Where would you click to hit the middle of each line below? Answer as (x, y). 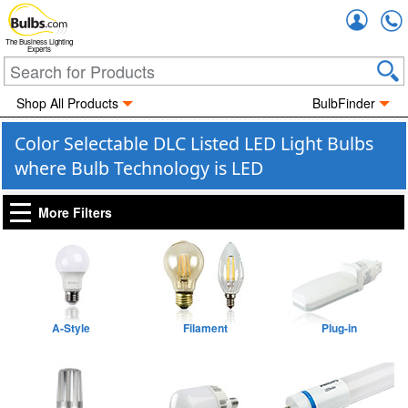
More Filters (75, 212)
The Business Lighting (39, 42)
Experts (39, 49)
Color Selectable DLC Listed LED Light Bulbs (194, 143)
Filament (205, 328)
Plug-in (339, 328)
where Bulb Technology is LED (139, 168)
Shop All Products (67, 103)
